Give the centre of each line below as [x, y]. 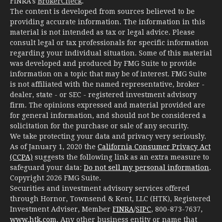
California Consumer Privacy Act [154, 146]
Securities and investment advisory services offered [100, 188]
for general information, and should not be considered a [108, 115]
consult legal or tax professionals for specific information [109, 42]
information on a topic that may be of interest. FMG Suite [108, 74]
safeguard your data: [47, 167]
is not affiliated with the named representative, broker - [107, 84]
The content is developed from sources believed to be [102, 11]
